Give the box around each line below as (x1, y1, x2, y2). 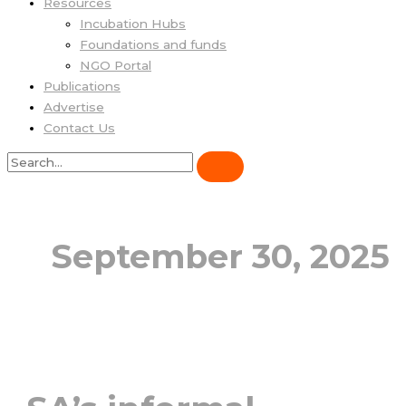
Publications (43, 79, 121, 94)
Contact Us (43, 121, 115, 136)
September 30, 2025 (51, 236, 391, 276)
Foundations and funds (80, 37, 227, 53)
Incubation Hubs (80, 16, 186, 32)
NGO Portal (80, 58, 151, 73)
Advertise (43, 100, 104, 115)
